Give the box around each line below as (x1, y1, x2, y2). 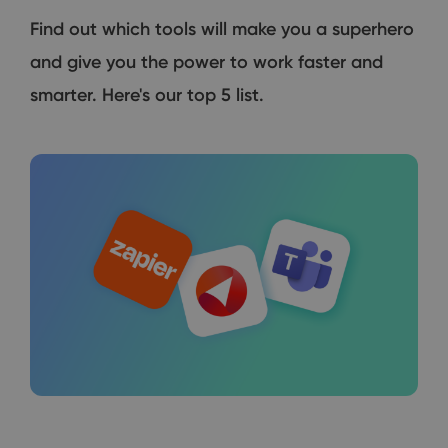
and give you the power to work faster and (30, 50, 383, 73)
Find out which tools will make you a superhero (30, 17, 414, 40)
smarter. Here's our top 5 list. (30, 83, 264, 106)
